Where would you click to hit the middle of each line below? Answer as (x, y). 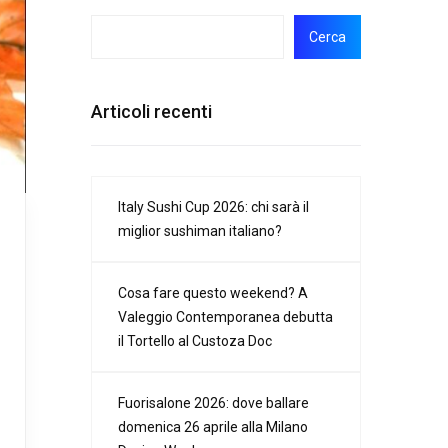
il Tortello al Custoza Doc (195, 341)
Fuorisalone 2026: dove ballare (213, 403)
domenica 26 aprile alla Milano (213, 427)
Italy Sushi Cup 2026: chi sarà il (213, 207)
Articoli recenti (151, 112)
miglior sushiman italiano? (200, 231)
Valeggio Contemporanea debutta (225, 317)
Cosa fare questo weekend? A (213, 293)
